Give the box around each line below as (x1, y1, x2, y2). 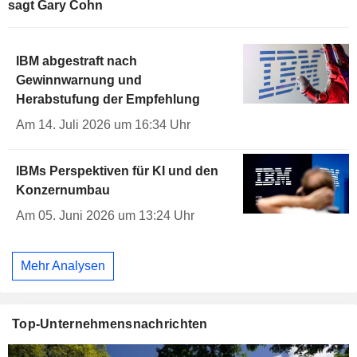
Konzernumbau (16, 183, 110, 198)
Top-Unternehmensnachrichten (12, 316, 208, 331)
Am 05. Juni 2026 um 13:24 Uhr (16, 209, 194, 223)
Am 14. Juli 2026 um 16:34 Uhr (16, 118, 190, 132)
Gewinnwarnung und (16, 73, 142, 88)
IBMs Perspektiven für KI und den (16, 164, 218, 178)
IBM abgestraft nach (16, 54, 137, 69)
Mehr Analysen (21, 258, 105, 273)
